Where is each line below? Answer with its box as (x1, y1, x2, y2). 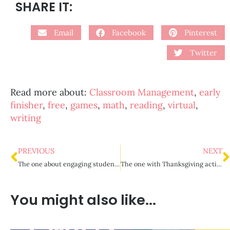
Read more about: (10, 86, 89, 98)
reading (130, 99, 163, 111)
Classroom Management (89, 86, 194, 98)
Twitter (190, 47, 217, 57)
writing (10, 111, 41, 124)
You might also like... (10, 189, 156, 210)
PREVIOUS (18, 146, 54, 156)
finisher (10, 99, 43, 111)
